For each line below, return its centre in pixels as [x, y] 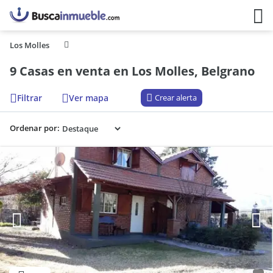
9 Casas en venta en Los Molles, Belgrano [132, 71]
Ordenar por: [35, 128]
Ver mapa [89, 97]
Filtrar [30, 97]
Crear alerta [176, 97]
